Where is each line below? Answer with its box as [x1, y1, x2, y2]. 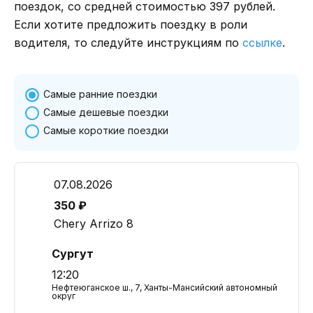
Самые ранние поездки [43, 88, 157, 100]
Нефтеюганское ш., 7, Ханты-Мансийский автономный [52, 282, 277, 293]
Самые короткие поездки [43, 124, 168, 136]
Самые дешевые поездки [43, 106, 168, 118]
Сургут [52, 247, 94, 261]
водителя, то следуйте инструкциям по [14, 36, 242, 50]
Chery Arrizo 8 [54, 217, 133, 231]
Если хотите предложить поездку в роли [14, 17, 247, 31]
